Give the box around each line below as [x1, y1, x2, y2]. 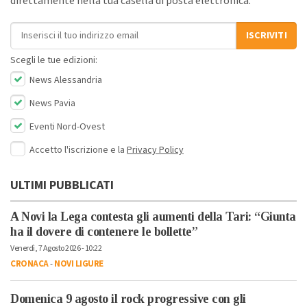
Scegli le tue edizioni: [10, 53, 97, 67]
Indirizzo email [10, 21, 83, 36]
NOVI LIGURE [54, 257, 103, 270]
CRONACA [10, 257, 49, 270]
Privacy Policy [127, 143, 184, 157]
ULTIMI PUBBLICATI [10, 176, 114, 194]
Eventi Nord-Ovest [27, 119, 105, 134]
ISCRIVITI [246, 28, 287, 42]
